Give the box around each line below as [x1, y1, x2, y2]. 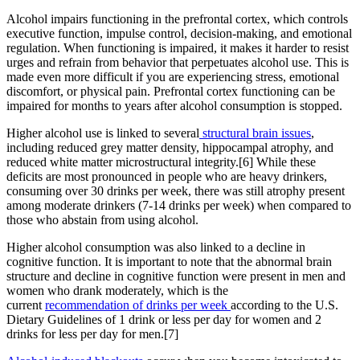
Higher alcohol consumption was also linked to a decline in [6, 239, 305, 254]
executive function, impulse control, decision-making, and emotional [6, 26, 352, 40]
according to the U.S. [231, 297, 338, 312]
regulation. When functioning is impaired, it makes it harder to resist [6, 40, 349, 55]
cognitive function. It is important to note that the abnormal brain [6, 254, 332, 268]
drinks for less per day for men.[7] [6, 326, 178, 341]
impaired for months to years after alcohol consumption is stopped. [6, 98, 342, 112]
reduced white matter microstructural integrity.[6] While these [6, 154, 316, 169]
